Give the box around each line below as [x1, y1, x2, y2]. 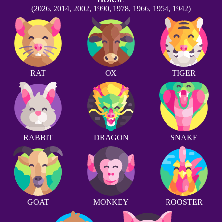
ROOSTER [165, 198, 203, 207]
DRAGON [93, 133, 129, 142]
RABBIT [23, 133, 53, 142]
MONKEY [93, 198, 129, 207]
